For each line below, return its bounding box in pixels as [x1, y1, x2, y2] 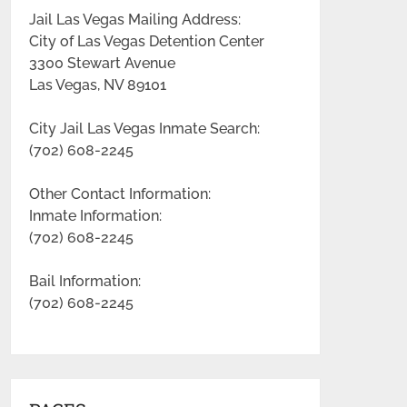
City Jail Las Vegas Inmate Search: [29, 120, 261, 137]
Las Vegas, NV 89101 [29, 76, 167, 94]
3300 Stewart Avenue [29, 55, 176, 72]
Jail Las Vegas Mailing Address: [29, 11, 242, 28]
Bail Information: [29, 273, 142, 290]
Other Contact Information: [29, 185, 212, 203]
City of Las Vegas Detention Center [29, 33, 265, 50]
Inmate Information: [29, 207, 163, 224]
